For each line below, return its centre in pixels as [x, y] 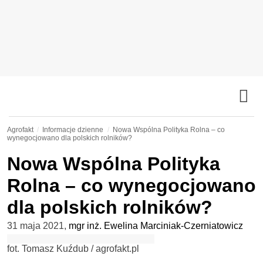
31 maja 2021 [36, 226]
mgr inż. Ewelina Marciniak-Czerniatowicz [156, 226]
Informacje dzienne [73, 130]
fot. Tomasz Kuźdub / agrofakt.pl [73, 249]
